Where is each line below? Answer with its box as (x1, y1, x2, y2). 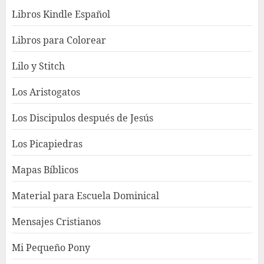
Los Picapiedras (12, 137, 82, 150)
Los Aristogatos (12, 85, 80, 98)
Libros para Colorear (12, 33, 106, 47)
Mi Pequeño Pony (12, 240, 90, 254)
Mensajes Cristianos (12, 214, 101, 228)
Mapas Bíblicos (12, 163, 78, 176)
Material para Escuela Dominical (12, 189, 159, 202)
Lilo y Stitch (12, 59, 65, 72)
